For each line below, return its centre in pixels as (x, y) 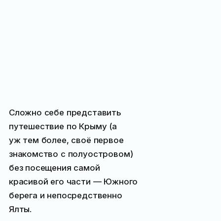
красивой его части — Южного (73, 181)
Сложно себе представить (65, 112)
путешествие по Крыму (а (63, 126)
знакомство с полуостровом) (71, 154)
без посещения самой (54, 167)
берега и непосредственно (65, 195)
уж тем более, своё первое (66, 140)
